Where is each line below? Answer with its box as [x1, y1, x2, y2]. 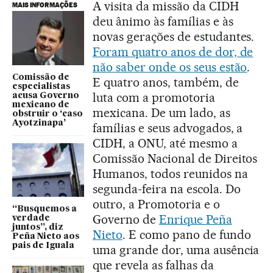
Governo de [93, 212, 159, 227]
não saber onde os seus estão [93, 60, 247, 75]
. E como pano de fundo [122, 227, 251, 243]
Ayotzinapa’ [12, 118, 66, 127]
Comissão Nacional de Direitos [93, 151, 258, 166]
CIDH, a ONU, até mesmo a [93, 136, 238, 151]
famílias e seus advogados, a [93, 121, 243, 136]
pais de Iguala [12, 241, 74, 250]
